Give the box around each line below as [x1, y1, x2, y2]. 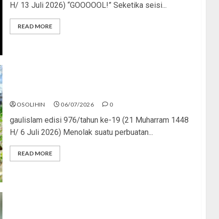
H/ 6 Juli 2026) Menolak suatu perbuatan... [9, 127, 153, 137]
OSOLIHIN [16, 100, 45, 108]
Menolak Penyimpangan [9, 87, 98, 96]
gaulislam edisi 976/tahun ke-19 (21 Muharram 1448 [9, 115, 189, 125]
